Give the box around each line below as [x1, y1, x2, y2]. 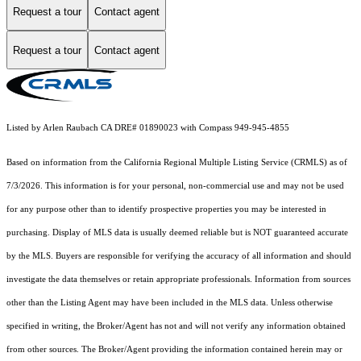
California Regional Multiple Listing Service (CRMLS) [124, 158, 327, 168]
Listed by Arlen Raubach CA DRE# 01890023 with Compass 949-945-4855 [6, 123, 289, 133]
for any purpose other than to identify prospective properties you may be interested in [6, 205, 326, 214]
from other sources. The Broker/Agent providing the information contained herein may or [6, 345, 342, 355]
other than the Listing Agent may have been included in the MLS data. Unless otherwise [6, 298, 333, 308]
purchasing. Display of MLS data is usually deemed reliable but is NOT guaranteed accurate [6, 228, 348, 238]
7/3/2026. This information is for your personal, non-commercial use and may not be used [6, 181, 344, 191]
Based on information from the [6, 158, 124, 168]
